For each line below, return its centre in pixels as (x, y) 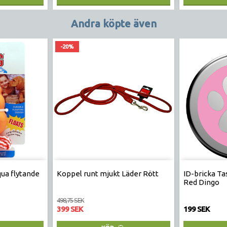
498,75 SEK (70, 200)
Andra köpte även (113, 24)
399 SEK (70, 209)
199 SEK (196, 209)
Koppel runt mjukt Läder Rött (108, 173)
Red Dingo (201, 182)
